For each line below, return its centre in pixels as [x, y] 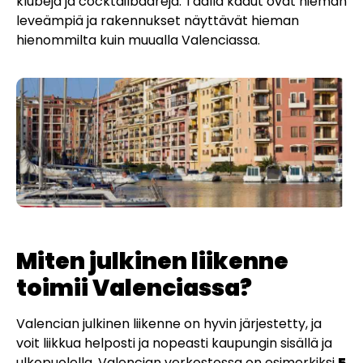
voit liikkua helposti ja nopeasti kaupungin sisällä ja [174, 343]
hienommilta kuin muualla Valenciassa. [138, 40]
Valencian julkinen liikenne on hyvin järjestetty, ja [169, 323]
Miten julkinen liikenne [152, 261]
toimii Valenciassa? [134, 288]
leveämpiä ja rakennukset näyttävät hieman [158, 20]
